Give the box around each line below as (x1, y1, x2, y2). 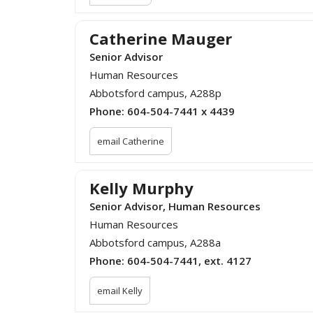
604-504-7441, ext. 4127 (127, 254, 252, 268)
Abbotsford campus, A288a (89, 235, 221, 250)
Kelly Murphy (89, 177, 194, 199)
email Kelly (97, 284, 143, 298)
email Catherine (97, 135, 164, 148)
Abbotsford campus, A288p (89, 86, 221, 101)
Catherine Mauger (89, 28, 232, 50)
